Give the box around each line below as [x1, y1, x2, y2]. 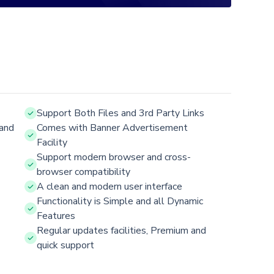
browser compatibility [37, 165, 130, 179]
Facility [37, 135, 67, 149]
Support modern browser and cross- [37, 150, 191, 164]
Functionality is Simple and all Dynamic [37, 194, 203, 208]
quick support [37, 238, 94, 252]
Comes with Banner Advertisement [37, 120, 188, 135]
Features [37, 209, 75, 223]
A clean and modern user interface [37, 179, 182, 193]
